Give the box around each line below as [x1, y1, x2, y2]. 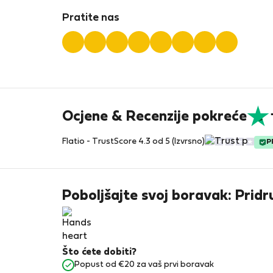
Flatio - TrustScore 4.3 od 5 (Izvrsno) [62, 138, 205, 146]
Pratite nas [62, 13, 119, 23]
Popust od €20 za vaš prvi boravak [74, 261, 214, 269]
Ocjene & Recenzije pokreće [62, 110, 247, 124]
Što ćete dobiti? [62, 248, 136, 257]
